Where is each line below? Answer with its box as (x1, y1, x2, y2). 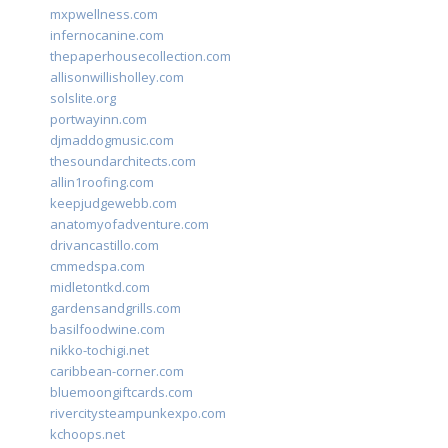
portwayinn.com (50, 110, 147, 129)
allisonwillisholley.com (50, 68, 184, 87)
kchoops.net (50, 425, 125, 444)
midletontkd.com (50, 278, 150, 297)
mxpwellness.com (50, 5, 158, 24)
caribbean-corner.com (50, 362, 184, 381)
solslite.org (50, 89, 116, 108)
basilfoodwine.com (50, 320, 165, 339)
